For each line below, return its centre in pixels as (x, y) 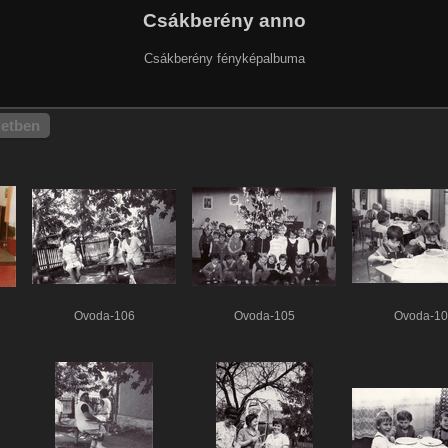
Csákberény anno (224, 20)
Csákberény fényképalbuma (224, 58)
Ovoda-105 (264, 315)
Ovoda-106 (104, 315)
